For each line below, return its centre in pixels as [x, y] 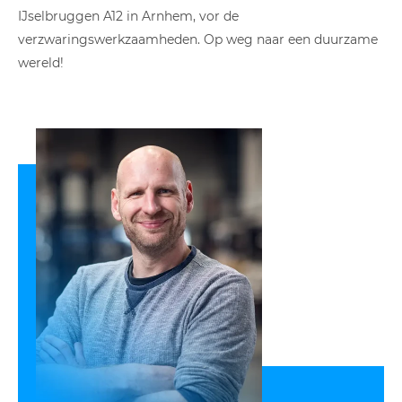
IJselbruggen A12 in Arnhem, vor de [128, 16]
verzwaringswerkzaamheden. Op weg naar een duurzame [198, 39]
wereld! [41, 63]
